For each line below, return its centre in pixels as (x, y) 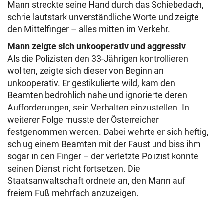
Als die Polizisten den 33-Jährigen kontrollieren (98, 59)
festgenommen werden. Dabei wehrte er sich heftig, (108, 132)
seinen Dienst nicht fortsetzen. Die (74, 169)
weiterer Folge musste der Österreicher (83, 120)
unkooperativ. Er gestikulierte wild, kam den (91, 83)
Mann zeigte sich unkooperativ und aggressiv (97, 46)
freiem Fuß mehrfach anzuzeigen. (73, 193)
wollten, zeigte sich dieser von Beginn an (86, 71)
